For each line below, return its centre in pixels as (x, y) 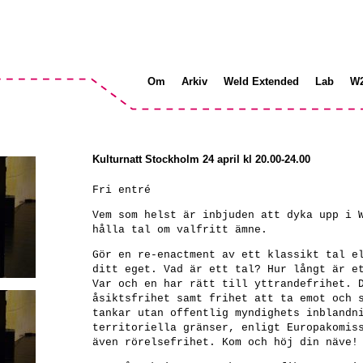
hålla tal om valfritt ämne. (180, 230)
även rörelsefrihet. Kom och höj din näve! (225, 342)
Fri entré (122, 190)
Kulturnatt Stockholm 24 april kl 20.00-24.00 (201, 159)
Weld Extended (261, 81)
